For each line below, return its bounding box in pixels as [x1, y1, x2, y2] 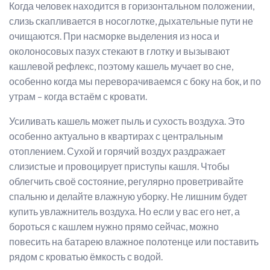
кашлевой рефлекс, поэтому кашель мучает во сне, [9, 60, 233, 72]
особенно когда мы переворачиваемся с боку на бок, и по [9, 75, 261, 87]
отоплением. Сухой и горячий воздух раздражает [9, 145, 225, 157]
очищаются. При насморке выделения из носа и [9, 30, 219, 42]
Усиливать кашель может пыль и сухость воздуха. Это [9, 115, 245, 127]
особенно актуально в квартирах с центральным [9, 130, 223, 142]
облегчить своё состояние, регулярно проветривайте [9, 175, 243, 187]
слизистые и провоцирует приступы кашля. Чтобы [9, 160, 230, 172]
